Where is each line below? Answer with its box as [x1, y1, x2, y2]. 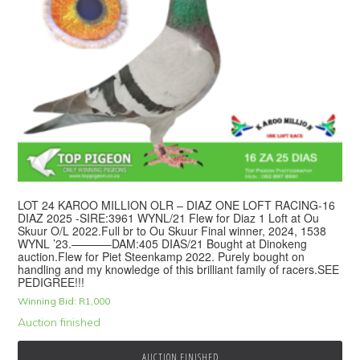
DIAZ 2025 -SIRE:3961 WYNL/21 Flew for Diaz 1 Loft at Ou [18, 210, 320, 227]
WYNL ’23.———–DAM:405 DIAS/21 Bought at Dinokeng [18, 235, 308, 252]
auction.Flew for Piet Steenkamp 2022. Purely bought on [18, 248, 305, 265]
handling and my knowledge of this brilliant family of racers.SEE [18, 261, 340, 278]
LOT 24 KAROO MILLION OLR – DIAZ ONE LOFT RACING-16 [18, 197, 336, 214]
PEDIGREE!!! [18, 274, 85, 291]
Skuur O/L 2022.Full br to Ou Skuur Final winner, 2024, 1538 [18, 223, 327, 239]
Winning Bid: [18, 295, 77, 308]
